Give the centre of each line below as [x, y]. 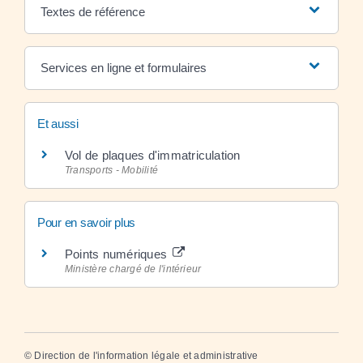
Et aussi [58, 123]
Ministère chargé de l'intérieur [133, 269]
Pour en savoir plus [87, 222]
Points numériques [118, 254]
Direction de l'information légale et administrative [146, 356]
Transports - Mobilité [112, 170]
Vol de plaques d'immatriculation [153, 155]
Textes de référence [92, 11]
